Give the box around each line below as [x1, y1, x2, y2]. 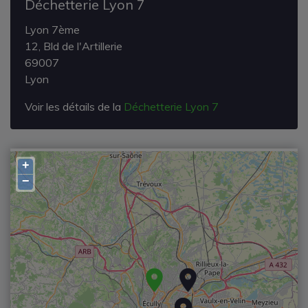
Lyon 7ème [25, 22, 80, 36]
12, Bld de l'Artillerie [25, 38, 122, 53]
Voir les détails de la [25, 99, 124, 113]
